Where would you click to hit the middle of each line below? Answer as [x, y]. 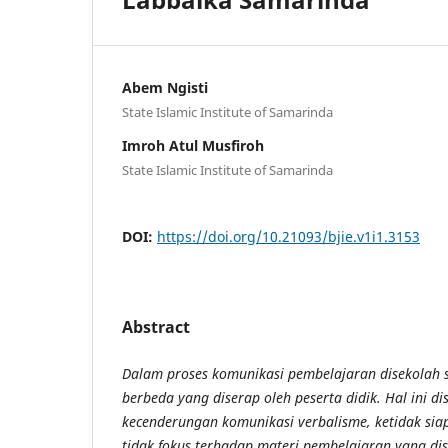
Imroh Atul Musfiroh [193, 146]
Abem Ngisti [165, 88]
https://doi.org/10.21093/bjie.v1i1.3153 [288, 237]
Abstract [156, 327]
